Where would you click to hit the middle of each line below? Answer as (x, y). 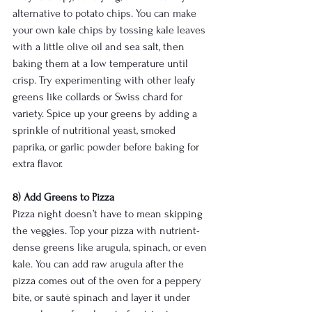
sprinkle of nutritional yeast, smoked (95, 131)
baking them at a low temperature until (102, 64)
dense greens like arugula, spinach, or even (111, 248)
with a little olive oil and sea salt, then (100, 47)
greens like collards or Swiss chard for (99, 97)
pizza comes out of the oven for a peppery (108, 281)
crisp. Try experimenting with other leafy (106, 80)
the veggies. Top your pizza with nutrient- (106, 231)
